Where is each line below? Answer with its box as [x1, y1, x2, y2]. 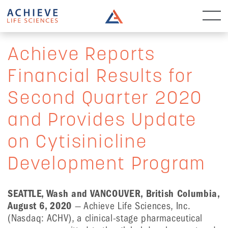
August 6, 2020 [8, 200, 72, 212]
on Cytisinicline [8, 134, 148, 152]
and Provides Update [8, 112, 197, 130]
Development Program [8, 156, 206, 174]
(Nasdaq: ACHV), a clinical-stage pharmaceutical [8, 212, 203, 224]
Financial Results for [8, 68, 194, 87]
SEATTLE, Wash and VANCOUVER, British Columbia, [8, 188, 220, 199]
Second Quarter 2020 [8, 90, 203, 108]
